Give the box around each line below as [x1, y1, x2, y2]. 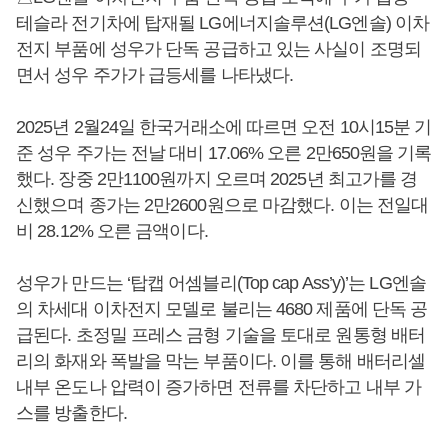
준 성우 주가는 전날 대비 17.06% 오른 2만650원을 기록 [16, 142, 432, 163]
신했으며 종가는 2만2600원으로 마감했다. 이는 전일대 [16, 194, 429, 215]
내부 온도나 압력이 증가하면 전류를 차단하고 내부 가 [16, 376, 421, 397]
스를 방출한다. [16, 402, 127, 423]
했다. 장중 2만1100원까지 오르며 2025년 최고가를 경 [16, 168, 418, 189]
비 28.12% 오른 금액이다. [16, 220, 208, 241]
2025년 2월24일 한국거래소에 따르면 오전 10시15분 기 [16, 116, 432, 137]
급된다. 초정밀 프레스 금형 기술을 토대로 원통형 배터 [16, 324, 425, 345]
